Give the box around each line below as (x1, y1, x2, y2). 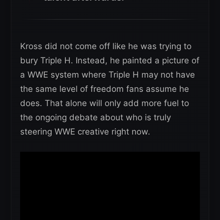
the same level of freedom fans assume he (20, 83, 189, 94)
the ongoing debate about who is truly (20, 112, 171, 122)
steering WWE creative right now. (20, 126, 150, 137)
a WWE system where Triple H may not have (20, 69, 195, 80)
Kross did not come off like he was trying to (20, 41, 192, 51)
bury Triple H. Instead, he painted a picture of (20, 55, 199, 65)
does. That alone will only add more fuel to (20, 98, 189, 108)
